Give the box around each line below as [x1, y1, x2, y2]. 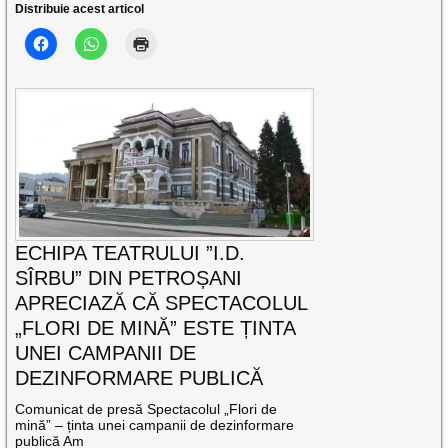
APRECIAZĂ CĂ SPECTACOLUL [15, 292, 308, 315]
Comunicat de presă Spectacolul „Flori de [15, 401, 278, 418]
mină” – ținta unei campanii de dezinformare [15, 417, 295, 434]
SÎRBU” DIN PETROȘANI [15, 267, 243, 290]
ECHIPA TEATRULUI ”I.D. [15, 242, 246, 265]
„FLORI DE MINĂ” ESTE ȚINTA [15, 317, 296, 340]
